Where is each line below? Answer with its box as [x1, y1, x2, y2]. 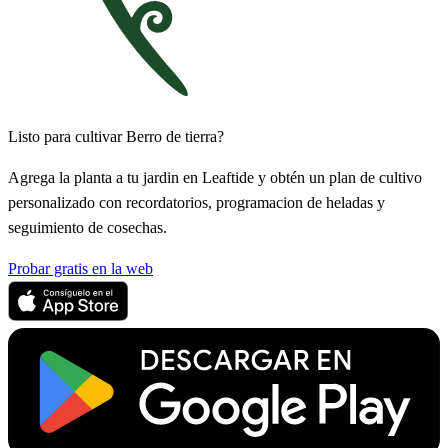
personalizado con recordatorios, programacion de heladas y [8, 193, 385, 211]
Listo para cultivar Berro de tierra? [8, 127, 224, 145]
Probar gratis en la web [8, 259, 153, 277]
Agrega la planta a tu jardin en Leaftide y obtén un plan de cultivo [8, 168, 422, 186]
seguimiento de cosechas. [8, 218, 167, 236]
